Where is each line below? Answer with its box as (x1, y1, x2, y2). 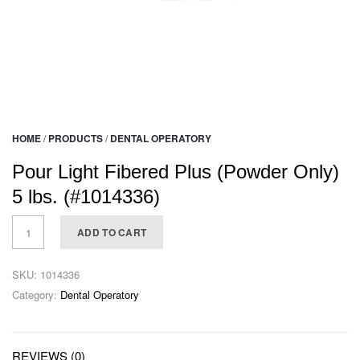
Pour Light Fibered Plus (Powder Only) (12, 161, 339, 183)
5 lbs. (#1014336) (12, 186, 160, 208)
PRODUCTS (48, 131, 103, 146)
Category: (12, 287, 60, 303)
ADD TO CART (77, 225, 147, 240)
